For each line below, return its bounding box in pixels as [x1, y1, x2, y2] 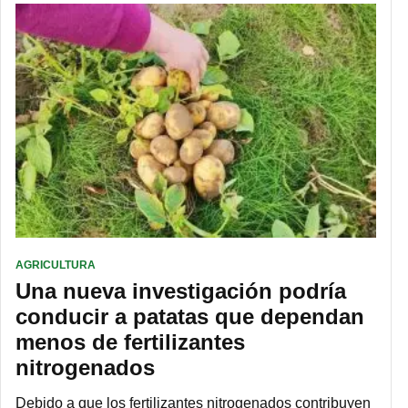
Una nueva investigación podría [15, 279, 346, 304]
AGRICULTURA [15, 259, 96, 272]
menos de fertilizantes [15, 330, 245, 355]
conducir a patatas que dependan [15, 304, 364, 330]
